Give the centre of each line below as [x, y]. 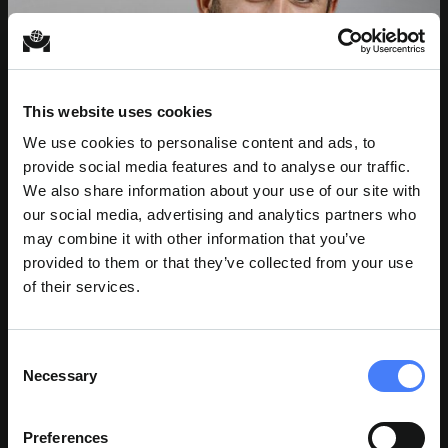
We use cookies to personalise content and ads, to [199, 142]
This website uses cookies [118, 111]
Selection [37, 379]
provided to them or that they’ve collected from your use [218, 262]
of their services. [81, 286]
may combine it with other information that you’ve [194, 238]
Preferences [66, 437]
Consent [35, 355]
